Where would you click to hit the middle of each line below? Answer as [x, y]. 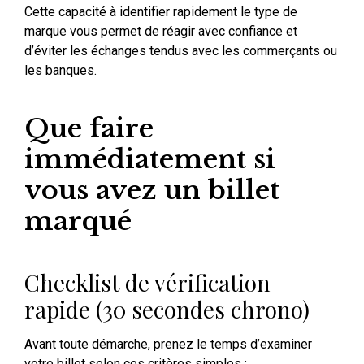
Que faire [89, 129]
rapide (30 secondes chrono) [167, 310]
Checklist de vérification [147, 283]
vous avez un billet [152, 191]
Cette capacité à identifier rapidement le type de [161, 12]
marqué [78, 221]
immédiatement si [150, 160]
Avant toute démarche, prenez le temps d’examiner [168, 344]
